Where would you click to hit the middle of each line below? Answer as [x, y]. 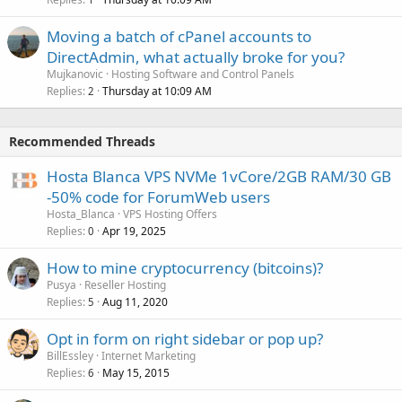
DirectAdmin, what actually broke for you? [196, 57]
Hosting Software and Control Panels [203, 74]
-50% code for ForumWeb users [158, 197]
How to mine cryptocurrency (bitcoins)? [185, 268]
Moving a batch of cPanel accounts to [179, 36]
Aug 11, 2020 [135, 302]
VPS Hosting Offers [170, 214]
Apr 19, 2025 [134, 231]
